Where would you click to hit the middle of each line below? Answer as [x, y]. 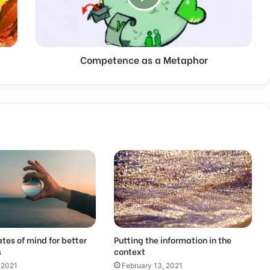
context [129, 251]
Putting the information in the [172, 239]
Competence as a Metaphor [144, 59]
